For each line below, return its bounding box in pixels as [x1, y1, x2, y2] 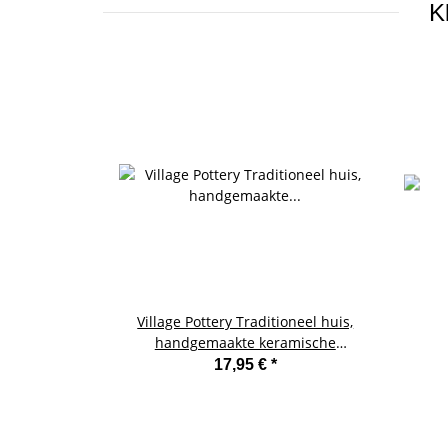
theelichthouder [191, 354, 300, 374]
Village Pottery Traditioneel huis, [137, 312, 354, 332]
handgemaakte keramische [154, 333, 336, 353]
